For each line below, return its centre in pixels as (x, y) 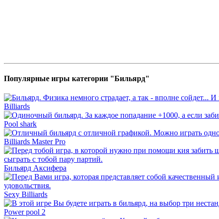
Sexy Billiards (26, 195)
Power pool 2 (25, 212)
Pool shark (20, 124)
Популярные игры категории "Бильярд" (77, 79)
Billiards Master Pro (35, 142)
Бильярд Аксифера (35, 168)
